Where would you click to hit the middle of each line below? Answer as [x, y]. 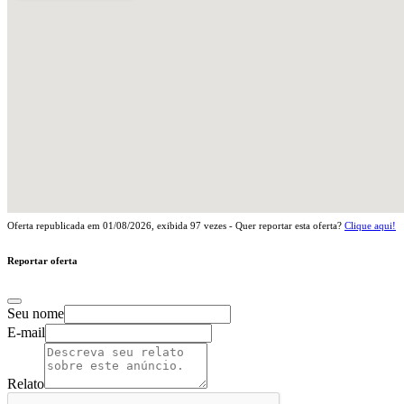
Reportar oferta [42, 260]
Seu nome [36, 313]
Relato [26, 383]
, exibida [171, 225]
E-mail [26, 332]
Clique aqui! [370, 225]
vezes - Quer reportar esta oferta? [273, 225]
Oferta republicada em [55, 225]
